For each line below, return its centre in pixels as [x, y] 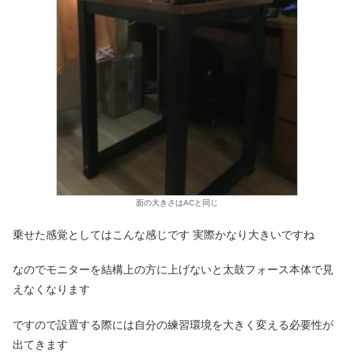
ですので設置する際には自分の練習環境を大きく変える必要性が [173, 324]
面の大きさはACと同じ [177, 203]
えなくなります [51, 290]
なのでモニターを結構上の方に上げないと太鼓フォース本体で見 [173, 270]
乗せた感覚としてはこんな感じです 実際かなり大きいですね [164, 234]
